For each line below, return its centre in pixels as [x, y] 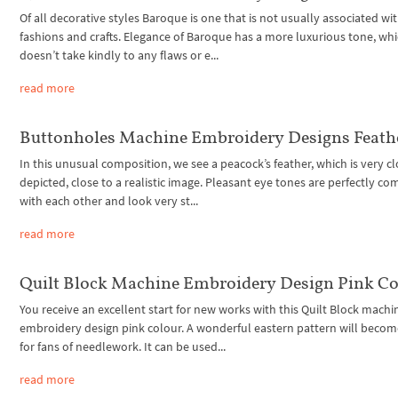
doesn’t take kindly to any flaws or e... [119, 56]
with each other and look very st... [109, 200]
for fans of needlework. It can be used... [123, 346]
